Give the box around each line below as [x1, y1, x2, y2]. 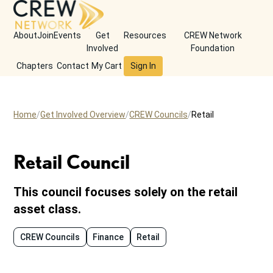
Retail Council [13, 150, 130, 174]
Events [54, 30, 82, 41]
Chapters [16, 61, 54, 71]
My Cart [91, 61, 122, 71]
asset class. [13, 202, 82, 216]
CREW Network [183, 30, 242, 41]
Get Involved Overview [40, 110, 126, 119]
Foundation [191, 43, 235, 54]
